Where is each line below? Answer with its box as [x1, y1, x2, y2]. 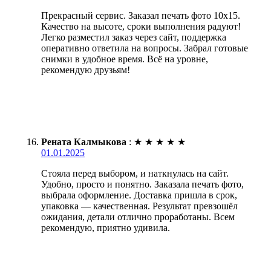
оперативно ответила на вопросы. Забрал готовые [41, 42, 248, 53]
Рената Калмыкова [41, 136, 126, 147]
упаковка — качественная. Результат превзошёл [41, 200, 238, 211]
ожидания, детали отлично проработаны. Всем [41, 211, 235, 222]
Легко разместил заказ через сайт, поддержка [41, 31, 226, 42]
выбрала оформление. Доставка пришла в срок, [41, 189, 237, 200]
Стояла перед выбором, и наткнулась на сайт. [41, 168, 229, 178]
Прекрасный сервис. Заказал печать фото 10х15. [41, 10, 240, 21]
